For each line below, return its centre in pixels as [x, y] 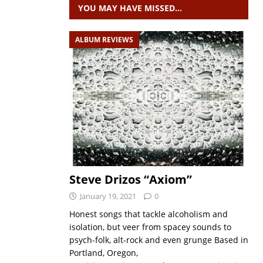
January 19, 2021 [108, 196]
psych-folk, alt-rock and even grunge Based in [159, 240]
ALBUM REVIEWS [104, 40]
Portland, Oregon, [103, 252]
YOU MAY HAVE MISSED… [130, 8]
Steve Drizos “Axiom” [130, 179]
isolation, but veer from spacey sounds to [150, 227]
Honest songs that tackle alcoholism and [148, 214]
